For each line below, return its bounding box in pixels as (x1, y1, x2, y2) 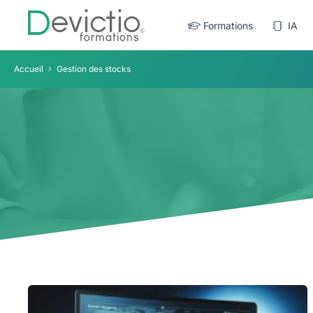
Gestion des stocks (57, 64, 131, 75)
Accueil (14, 64, 43, 75)
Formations (200, 19, 253, 31)
